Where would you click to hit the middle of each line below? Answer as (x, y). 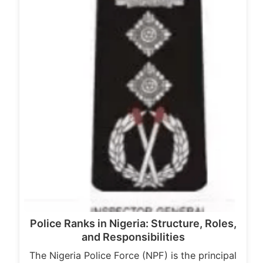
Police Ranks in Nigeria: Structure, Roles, (133, 224)
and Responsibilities (133, 237)
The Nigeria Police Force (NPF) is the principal (133, 256)
